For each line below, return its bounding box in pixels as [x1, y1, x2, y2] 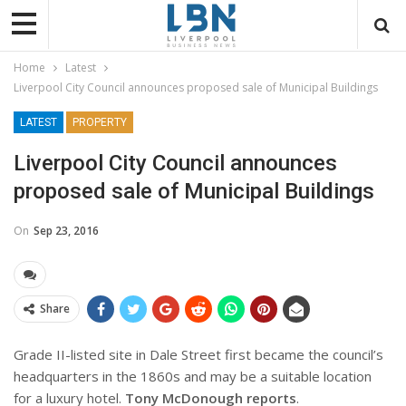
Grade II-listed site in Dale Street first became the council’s [14, 344, 383, 363]
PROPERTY [72, 115, 127, 129]
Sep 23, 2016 [34, 222, 99, 238]
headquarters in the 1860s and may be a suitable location [14, 366, 372, 385]
